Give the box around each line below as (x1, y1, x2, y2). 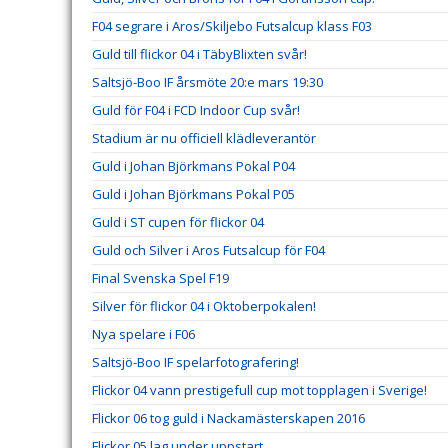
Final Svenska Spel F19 (92, 269, 229, 287)
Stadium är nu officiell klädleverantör (92, 129, 316, 147)
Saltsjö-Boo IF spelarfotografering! (92, 353, 299, 371)
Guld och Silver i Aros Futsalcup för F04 (92, 241, 325, 259)
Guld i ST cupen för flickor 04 (92, 213, 264, 231)
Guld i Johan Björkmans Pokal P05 (92, 185, 295, 203)
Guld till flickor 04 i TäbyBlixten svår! (92, 45, 307, 63)
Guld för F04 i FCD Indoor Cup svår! (92, 101, 300, 119)
